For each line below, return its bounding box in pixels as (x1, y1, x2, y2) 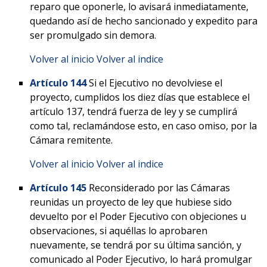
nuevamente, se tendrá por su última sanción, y (30, 238, 241, 252)
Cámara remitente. (30, 133, 113, 147)
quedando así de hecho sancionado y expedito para (30, 14, 257, 27)
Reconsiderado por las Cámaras (86, 181, 230, 194)
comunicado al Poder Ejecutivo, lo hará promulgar (30, 252, 252, 266)
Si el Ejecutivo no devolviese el (86, 76, 222, 89)
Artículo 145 (30, 181, 86, 194)
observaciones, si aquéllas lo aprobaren (30, 223, 207, 237)
